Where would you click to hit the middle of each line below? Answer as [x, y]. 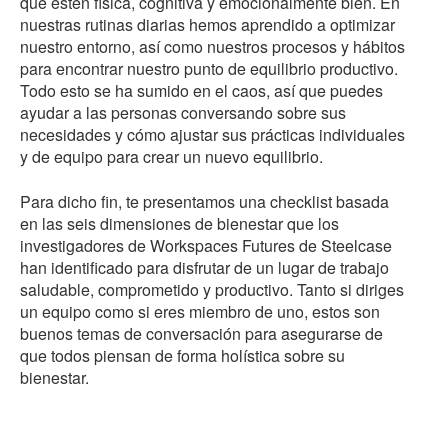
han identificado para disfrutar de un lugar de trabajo [204, 268]
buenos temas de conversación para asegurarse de [201, 334]
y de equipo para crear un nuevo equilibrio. [171, 157]
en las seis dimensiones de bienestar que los [179, 224]
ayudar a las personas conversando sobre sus [183, 113]
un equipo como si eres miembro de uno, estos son [200, 312]
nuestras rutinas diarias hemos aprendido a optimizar [207, 25]
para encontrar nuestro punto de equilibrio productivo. [209, 69]
